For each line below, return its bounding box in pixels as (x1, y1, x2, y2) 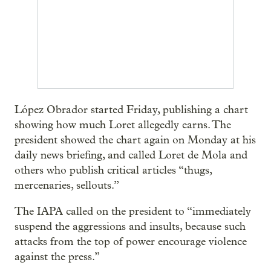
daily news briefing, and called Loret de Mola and (15, 149, 247, 162)
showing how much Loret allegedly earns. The (15, 119, 231, 131)
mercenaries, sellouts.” (15, 179, 119, 192)
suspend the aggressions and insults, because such (15, 220, 246, 233)
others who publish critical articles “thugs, (15, 164, 212, 177)
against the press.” (15, 250, 100, 263)
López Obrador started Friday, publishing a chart (15, 103, 248, 116)
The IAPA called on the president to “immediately (15, 205, 251, 218)
